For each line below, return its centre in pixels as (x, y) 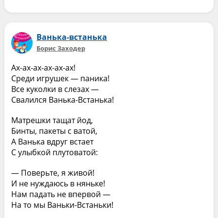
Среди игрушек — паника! (60, 78)
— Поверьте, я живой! (53, 173)
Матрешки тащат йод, (52, 120)
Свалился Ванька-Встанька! (62, 100)
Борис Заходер (61, 48)
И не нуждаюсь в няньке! (58, 183)
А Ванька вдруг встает (52, 142)
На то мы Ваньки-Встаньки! (62, 205)
